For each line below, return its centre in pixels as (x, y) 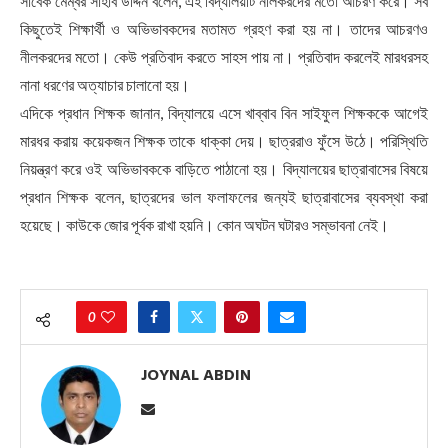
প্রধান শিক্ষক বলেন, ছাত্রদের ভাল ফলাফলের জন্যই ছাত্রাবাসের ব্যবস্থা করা (224, 197)
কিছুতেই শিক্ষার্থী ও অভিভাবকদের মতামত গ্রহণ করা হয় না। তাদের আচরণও (224, 29)
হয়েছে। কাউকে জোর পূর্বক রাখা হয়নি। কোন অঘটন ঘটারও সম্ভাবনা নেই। (204, 225)
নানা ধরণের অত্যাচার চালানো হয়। (105, 85)
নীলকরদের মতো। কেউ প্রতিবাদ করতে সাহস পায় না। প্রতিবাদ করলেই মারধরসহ (224, 57)
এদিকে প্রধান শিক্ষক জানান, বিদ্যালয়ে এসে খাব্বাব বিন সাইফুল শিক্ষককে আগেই (224, 113)
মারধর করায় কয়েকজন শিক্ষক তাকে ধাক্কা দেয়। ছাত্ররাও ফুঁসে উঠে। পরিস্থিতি (224, 141)
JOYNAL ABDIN (196, 375)
